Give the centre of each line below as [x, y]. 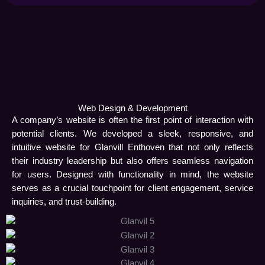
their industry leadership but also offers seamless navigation [132, 161]
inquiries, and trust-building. [64, 201]
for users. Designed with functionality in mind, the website [132, 174]
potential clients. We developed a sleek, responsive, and [132, 133]
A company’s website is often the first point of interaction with [132, 120]
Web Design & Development [132, 108]
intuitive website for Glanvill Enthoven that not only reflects [132, 147]
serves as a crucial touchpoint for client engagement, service [132, 188]
